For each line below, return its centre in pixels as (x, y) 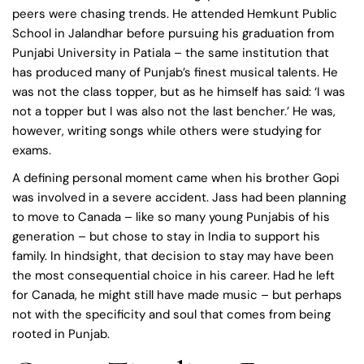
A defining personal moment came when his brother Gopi (176, 178)
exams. (32, 150)
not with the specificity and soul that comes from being (171, 314)
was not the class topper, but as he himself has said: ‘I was (179, 91)
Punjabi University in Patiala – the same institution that (171, 52)
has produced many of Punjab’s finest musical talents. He (175, 72)
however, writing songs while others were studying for (167, 130)
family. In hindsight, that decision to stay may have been (173, 256)
